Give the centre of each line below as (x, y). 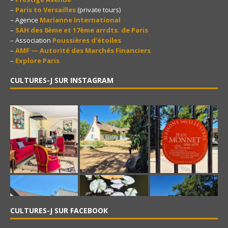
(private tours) (98, 9)
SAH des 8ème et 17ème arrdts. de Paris (82, 30)
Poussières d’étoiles (87, 40)
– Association (31, 40)
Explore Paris (37, 60)
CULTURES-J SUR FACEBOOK (59, 210)
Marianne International (80, 20)
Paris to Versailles (46, 9)
